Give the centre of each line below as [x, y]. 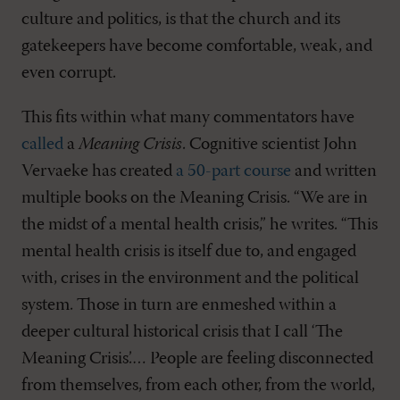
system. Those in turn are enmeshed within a [179, 306]
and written [334, 172]
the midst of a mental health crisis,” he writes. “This [200, 225]
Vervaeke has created [99, 172]
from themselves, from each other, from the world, [198, 386]
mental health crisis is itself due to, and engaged [189, 252]
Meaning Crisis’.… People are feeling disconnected [197, 359]
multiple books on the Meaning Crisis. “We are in [195, 199]
